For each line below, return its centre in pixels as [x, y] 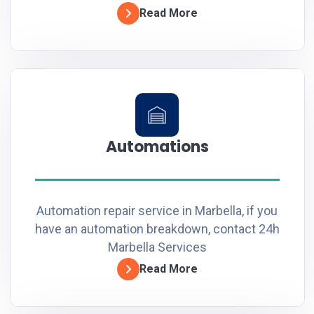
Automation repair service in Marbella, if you [157, 210]
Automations [157, 146]
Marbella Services [157, 247]
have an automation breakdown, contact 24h [157, 228]
